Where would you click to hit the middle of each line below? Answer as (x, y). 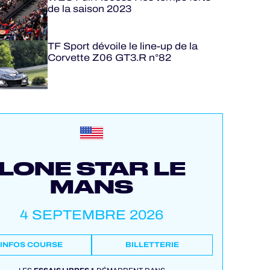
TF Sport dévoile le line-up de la (122, 46)
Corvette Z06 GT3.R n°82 (109, 58)
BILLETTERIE (152, 245)
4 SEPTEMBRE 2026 (92, 215)
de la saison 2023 (89, 9)
